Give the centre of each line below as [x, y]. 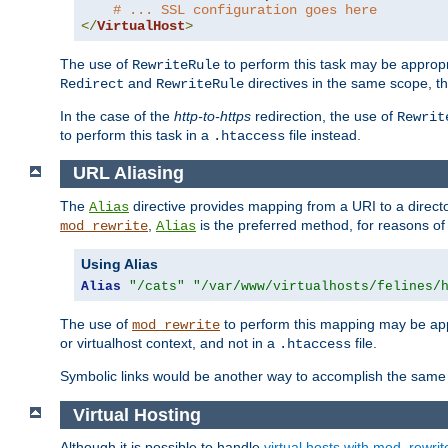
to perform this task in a [136, 134]
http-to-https [212, 115]
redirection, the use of [324, 115]
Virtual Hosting [136, 414]
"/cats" [157, 287]
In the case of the [117, 115]
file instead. [323, 134]
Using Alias [119, 264]
